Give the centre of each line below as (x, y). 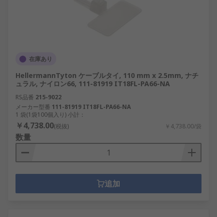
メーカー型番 (33, 107)
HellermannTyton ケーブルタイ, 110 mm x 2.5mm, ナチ (107, 75)
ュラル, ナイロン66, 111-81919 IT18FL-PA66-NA (93, 84)
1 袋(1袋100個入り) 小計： (50, 115)
